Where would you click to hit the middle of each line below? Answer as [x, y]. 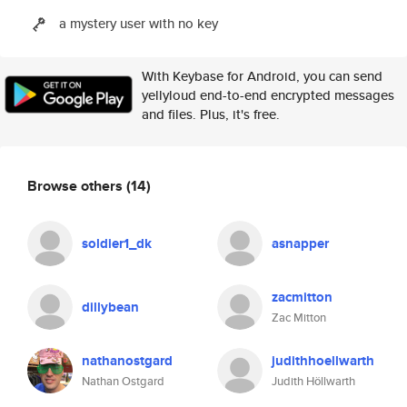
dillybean [110, 307]
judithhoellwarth [323, 361]
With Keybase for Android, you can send [262, 76]
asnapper [300, 243]
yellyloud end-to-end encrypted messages [268, 95]
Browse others [77, 185]
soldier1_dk [117, 243]
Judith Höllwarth [313, 381]
